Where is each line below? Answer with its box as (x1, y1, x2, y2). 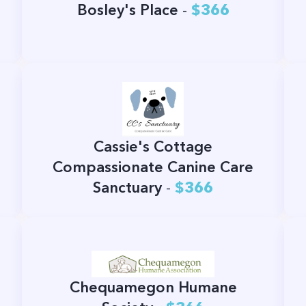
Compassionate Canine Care (53, 158, 253, 177)
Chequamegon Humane (69, 277, 237, 296)
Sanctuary (93, 178, 162, 197)
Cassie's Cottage (94, 137, 212, 156)
